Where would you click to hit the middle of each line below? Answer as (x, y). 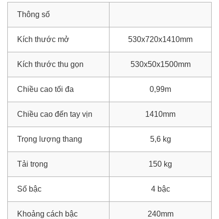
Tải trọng (33, 164)
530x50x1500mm (160, 64)
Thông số (33, 14)
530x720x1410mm (160, 39)
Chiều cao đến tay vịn (55, 114)
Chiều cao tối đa (45, 89)
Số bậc (29, 189)
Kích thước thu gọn (50, 64)
